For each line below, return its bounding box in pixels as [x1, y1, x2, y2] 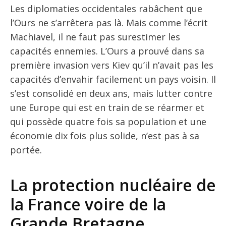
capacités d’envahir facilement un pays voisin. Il [10, 73, 216, 85]
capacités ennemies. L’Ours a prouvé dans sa [10, 44, 204, 57]
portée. [10, 143, 42, 156]
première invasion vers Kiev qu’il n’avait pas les [10, 59, 213, 71]
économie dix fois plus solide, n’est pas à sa [10, 129, 199, 142]
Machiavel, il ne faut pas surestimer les [10, 30, 180, 43]
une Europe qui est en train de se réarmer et [10, 101, 204, 114]
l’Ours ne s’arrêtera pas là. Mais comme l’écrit [10, 16, 208, 29]
